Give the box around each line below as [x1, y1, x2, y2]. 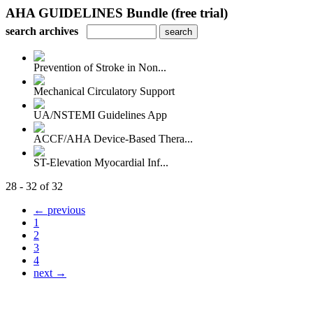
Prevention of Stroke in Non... [34, 61, 166, 73]
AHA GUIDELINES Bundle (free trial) [6, 6, 228, 20]
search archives [6, 25, 78, 37]
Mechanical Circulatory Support [34, 85, 175, 97]
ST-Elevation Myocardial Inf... [34, 156, 168, 168]
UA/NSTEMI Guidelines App [34, 109, 167, 121]
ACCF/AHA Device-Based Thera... [34, 133, 193, 145]
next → [34, 267, 66, 279]
